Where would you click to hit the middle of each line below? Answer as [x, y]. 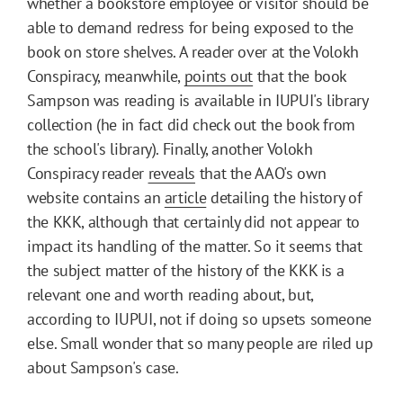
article [185, 197]
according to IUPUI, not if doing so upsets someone [200, 318]
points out [219, 76]
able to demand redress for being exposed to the [191, 27]
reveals [172, 173]
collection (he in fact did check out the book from [192, 124]
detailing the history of [284, 197]
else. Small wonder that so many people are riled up [200, 343]
